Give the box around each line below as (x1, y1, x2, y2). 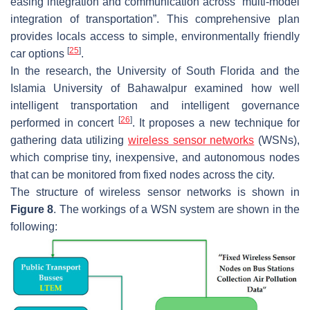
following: (10, 220, 57, 232)
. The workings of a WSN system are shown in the (53, 203, 300, 215)
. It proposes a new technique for (131, 116, 300, 129)
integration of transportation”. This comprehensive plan (10, 12, 300, 25)
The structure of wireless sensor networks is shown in (10, 185, 300, 198)
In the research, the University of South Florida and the (10, 64, 300, 77)
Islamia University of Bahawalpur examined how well (10, 82, 300, 94)
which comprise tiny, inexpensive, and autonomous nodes (10, 151, 300, 163)
